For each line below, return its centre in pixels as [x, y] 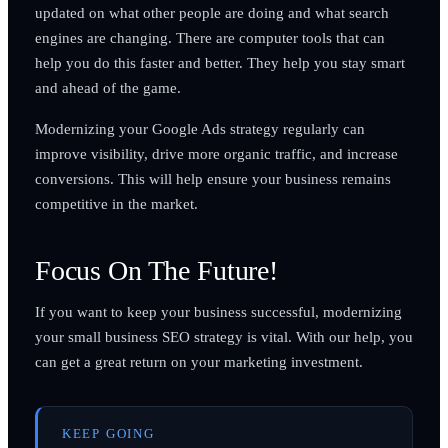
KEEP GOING [108, 433]
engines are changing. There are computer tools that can [209, 37]
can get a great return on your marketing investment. [198, 361]
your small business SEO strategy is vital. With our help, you [223, 336]
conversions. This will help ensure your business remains [212, 178]
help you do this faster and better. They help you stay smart [219, 62]
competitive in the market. [116, 203]
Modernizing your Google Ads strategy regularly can [199, 128]
